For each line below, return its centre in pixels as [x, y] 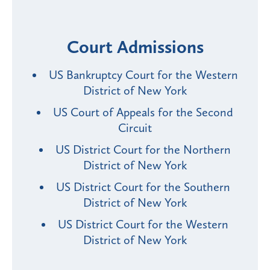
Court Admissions [135, 47]
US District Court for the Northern [143, 150]
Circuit [135, 128]
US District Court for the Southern [143, 187]
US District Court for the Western [143, 224]
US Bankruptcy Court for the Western [143, 75]
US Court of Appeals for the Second [143, 112]
